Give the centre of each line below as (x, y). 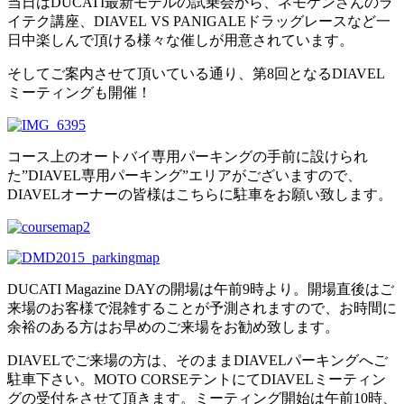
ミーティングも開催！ (79, 92)
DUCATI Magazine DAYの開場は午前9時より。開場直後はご (201, 289)
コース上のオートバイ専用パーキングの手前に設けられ (188, 156)
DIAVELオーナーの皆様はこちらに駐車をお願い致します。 (200, 194)
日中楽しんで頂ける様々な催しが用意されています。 (180, 40)
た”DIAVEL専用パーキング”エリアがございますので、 (184, 175)
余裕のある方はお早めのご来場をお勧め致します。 (173, 326)
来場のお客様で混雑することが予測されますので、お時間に (202, 308)
